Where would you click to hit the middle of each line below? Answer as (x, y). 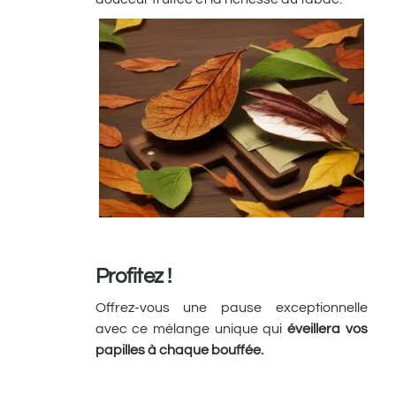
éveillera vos (325, 328)
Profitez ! (133, 276)
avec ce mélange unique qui (189, 328)
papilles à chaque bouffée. (179, 350)
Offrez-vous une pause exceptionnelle (231, 307)
